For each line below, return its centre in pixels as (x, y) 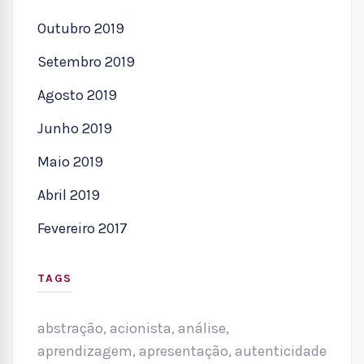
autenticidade (281, 351)
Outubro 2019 (81, 28)
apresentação (184, 351)
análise (202, 328)
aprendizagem (85, 351)
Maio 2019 (70, 161)
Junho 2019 (75, 128)
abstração (70, 328)
